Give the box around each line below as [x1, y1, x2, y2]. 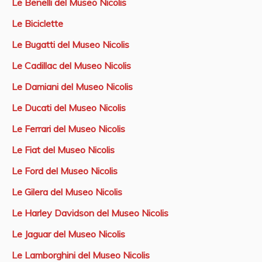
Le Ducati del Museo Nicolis [12, 102, 126, 114]
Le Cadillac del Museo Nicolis [12, 60, 131, 72]
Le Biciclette [12, 18, 63, 30]
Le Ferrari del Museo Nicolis [12, 123, 125, 135]
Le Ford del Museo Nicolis [12, 165, 118, 177]
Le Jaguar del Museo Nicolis [12, 228, 125, 240]
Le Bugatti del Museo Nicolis [12, 39, 129, 51]
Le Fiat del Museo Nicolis [12, 144, 115, 156]
